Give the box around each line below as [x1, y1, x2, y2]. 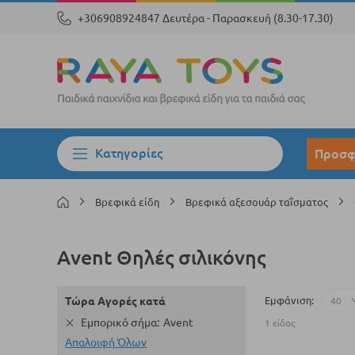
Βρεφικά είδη [95, 197, 162, 208]
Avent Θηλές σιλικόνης [57, 246, 265, 269]
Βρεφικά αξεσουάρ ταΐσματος [185, 197, 330, 208]
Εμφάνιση [265, 294, 311, 306]
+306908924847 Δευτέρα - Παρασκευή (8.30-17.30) [78, 12, 334, 25]
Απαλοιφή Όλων [65, 336, 147, 349]
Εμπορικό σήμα [81, 316, 157, 329]
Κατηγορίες [95, 146, 162, 160]
